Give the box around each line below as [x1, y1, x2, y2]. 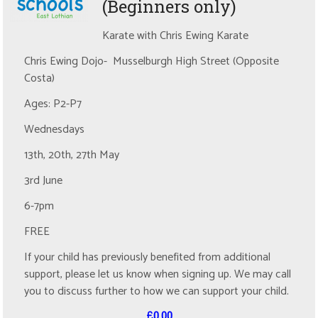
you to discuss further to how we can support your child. [24, 282, 292, 302]
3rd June [24, 171, 63, 191]
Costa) [24, 69, 55, 89]
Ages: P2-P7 [24, 94, 82, 114]
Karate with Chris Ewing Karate [102, 26, 249, 46]
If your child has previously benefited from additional [24, 248, 271, 268]
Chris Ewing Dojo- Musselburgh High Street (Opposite [24, 52, 280, 72]
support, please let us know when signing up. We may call [24, 265, 292, 285]
